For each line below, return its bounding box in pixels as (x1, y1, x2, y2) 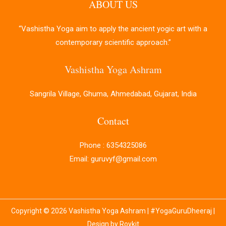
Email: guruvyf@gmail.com (69, 154, 157, 164)
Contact (97, 114, 129, 128)
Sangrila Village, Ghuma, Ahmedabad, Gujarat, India (29, 89, 197, 99)
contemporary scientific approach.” (55, 38, 171, 47)
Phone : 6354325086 (79, 141, 147, 150)
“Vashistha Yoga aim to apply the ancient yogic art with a (19, 24, 207, 34)
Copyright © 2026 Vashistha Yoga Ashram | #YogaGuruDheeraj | (11, 207, 215, 215)
